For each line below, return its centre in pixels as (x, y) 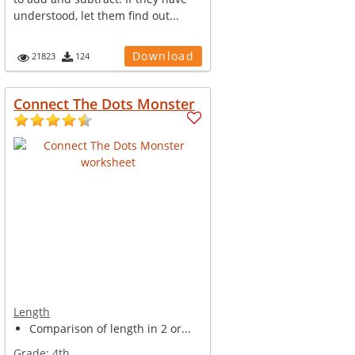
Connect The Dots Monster (105, 104)
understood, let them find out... (97, 15)
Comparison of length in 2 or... (111, 328)
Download (163, 56)
